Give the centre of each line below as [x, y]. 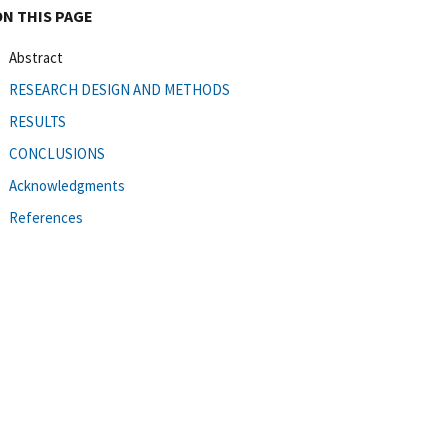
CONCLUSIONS [57, 153]
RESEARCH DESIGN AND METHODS [119, 89]
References [46, 217]
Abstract [36, 57]
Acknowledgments [67, 185]
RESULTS [37, 121]
